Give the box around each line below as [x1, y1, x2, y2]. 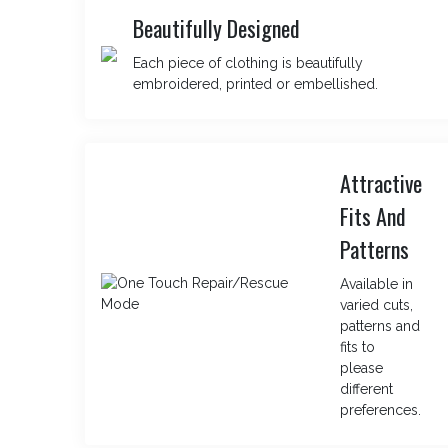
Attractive [340, 167, 423, 199]
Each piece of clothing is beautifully [133, 55, 363, 71]
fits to [340, 339, 376, 355]
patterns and [340, 318, 421, 334]
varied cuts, [340, 297, 414, 313]
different [340, 381, 394, 397]
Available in [340, 276, 414, 292]
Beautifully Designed [133, 12, 300, 44]
